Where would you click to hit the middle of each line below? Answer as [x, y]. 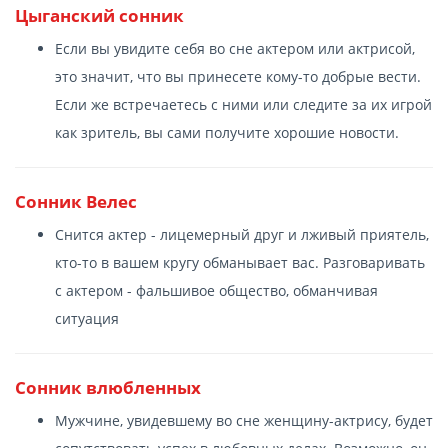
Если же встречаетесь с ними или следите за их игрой [243, 104]
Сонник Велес [76, 201]
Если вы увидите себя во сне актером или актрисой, [235, 48]
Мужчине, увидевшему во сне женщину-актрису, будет [244, 420]
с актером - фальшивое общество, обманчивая [216, 290]
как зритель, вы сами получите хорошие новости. [227, 132]
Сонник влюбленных [108, 387]
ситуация [87, 318]
